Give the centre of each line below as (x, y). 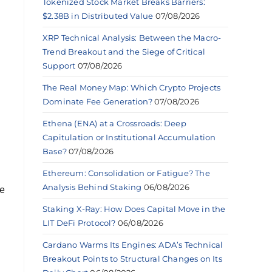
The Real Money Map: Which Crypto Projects (132, 87)
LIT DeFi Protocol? (79, 223)
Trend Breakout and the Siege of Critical (124, 51)
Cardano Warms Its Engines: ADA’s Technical (133, 244)
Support (59, 65)
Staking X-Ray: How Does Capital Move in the (134, 209)
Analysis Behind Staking (92, 187)
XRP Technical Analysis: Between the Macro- (132, 37)
